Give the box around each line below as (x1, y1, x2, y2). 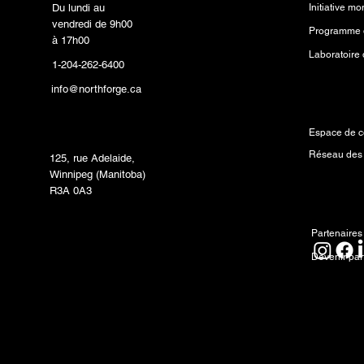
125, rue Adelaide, (50, 152, 136, 165)
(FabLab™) (50, 124, 115, 141)
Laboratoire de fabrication (50, 104, 197, 120)
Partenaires (310, 227, 362, 240)
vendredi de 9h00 (52, 17, 133, 30)
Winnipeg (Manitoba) (50, 168, 146, 181)
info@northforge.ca (51, 82, 142, 95)
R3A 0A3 (50, 184, 93, 197)
